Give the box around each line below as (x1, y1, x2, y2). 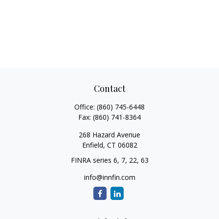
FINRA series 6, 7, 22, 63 (70, 155, 149, 165)
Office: (74, 102, 97, 111)
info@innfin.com (84, 173, 135, 182)
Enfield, (82, 140, 105, 150)
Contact (93, 83, 126, 94)
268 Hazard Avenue (79, 130, 140, 139)
